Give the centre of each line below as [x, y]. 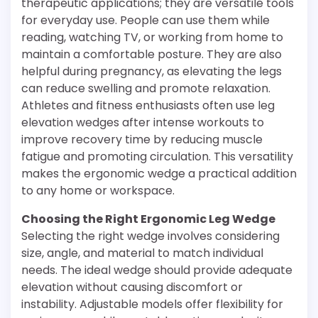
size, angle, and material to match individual [142, 253]
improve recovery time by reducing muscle [142, 139]
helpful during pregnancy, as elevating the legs [152, 71]
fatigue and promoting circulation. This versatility [157, 157]
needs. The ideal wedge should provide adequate [157, 270]
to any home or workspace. [98, 191]
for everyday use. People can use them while [146, 20]
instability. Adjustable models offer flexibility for [152, 304]
